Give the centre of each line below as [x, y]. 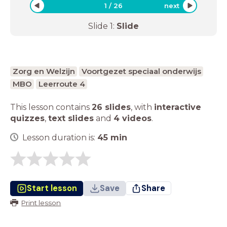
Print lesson [41, 202]
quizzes [27, 118]
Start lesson [52, 188]
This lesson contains [51, 107]
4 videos [133, 118]
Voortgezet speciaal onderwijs [141, 71]
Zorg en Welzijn [44, 71]
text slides [71, 118]
